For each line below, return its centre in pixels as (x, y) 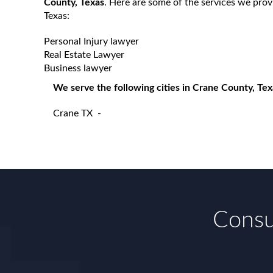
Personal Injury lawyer (91, 41)
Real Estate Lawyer (84, 55)
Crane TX (73, 113)
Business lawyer (78, 68)
